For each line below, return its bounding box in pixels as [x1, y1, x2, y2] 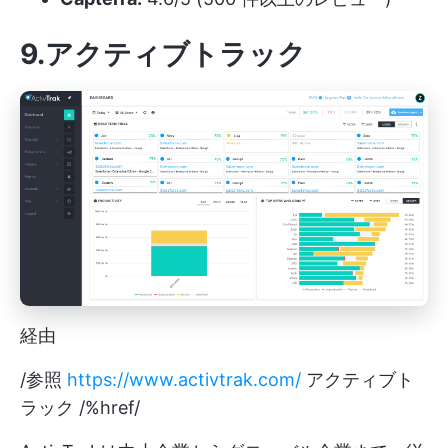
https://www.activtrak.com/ [67, 368, 301, 390]
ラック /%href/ [20, 396, 140, 418]
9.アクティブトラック [20, 37, 306, 72]
